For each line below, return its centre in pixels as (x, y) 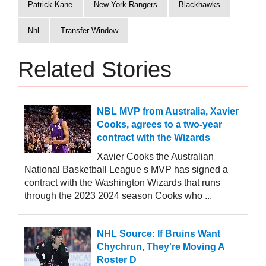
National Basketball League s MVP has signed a (126, 170)
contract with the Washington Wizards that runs (122, 183)
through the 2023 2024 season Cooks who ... (118, 196)
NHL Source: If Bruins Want (159, 234)
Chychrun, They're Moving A (161, 247)
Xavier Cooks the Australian (155, 157)
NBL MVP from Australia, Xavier (168, 112)
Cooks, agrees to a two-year (159, 125)
